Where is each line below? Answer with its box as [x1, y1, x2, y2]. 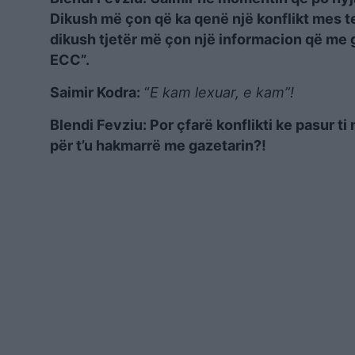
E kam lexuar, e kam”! [150, 84, 294, 101]
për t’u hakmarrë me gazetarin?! [50, 137, 266, 154]
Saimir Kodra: [50, 84, 140, 101]
